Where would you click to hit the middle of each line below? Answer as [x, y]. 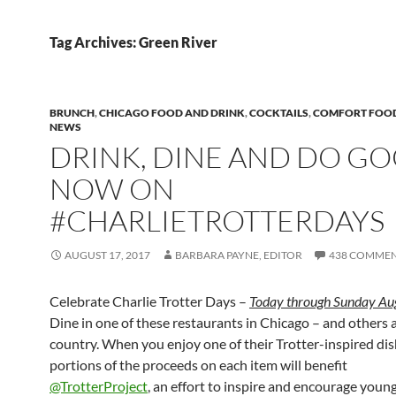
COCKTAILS [279, 113]
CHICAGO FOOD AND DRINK [172, 113]
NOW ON [112, 189]
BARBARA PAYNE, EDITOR [239, 255]
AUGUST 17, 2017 [107, 255]
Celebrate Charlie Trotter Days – [149, 301]
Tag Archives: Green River [133, 42]
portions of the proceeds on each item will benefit [198, 365]
